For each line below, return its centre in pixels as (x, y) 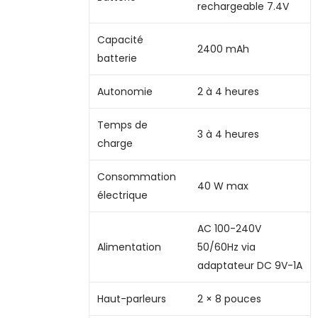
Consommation (136, 176)
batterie (117, 58)
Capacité (120, 39)
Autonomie (125, 91)
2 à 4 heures (228, 91)
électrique (122, 195)
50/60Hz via (226, 247)
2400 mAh (223, 49)
